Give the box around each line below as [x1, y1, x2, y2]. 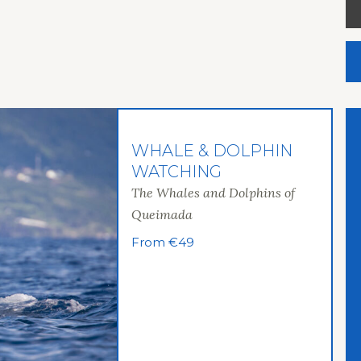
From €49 [131, 234, 194, 250]
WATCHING [131, 162, 222, 181]
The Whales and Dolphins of [131, 185, 295, 201]
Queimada [131, 206, 193, 222]
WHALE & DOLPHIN [131, 141, 293, 160]
